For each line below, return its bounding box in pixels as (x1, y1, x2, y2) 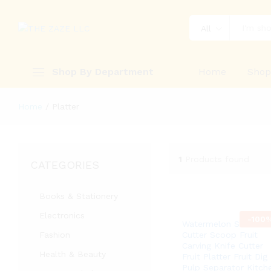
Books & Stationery (39, 191, 118, 201)
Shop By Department (52, 66, 154, 77)
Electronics (39, 211, 85, 220)
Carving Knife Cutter (181, 241, 263, 250)
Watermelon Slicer (181, 219, 256, 229)
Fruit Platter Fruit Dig (181, 252, 267, 261)
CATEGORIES (30, 158, 99, 171)
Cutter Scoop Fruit (181, 230, 258, 240)
